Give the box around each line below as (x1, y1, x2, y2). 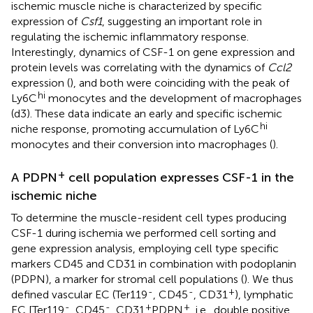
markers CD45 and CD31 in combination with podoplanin (11, 256, 296, 270)
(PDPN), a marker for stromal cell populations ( (11, 272, 244, 286)
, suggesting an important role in (102, 14, 262, 28)
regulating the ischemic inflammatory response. (11, 29, 249, 43)
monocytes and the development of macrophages (45, 91, 302, 105)
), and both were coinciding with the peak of (70, 75, 289, 89)
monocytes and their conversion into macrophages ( (11, 137, 272, 151)
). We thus (244, 272, 293, 286)
